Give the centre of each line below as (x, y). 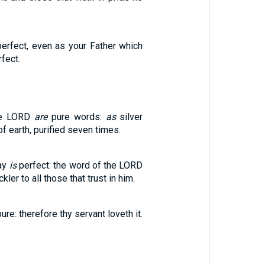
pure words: (76, 117)
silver (129, 117)
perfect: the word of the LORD (80, 165)
